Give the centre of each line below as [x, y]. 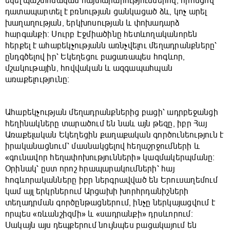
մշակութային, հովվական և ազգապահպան [89, 69]
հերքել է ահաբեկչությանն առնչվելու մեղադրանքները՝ [111, 46]
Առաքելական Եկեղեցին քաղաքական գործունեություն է [114, 135]
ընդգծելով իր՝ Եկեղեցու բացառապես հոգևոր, [95, 57]
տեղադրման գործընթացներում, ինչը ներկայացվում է [110, 203]
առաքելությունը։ [37, 80]
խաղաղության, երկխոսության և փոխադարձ [92, 23]
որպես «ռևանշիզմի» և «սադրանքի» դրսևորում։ [99, 214]
